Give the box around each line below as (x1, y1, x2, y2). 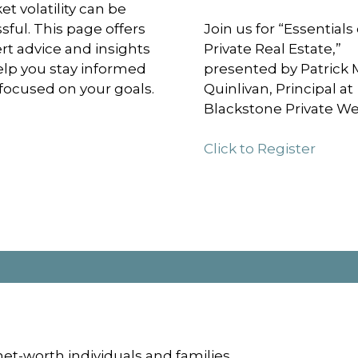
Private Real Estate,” (203, 40, 341, 57)
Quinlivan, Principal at (203, 80, 353, 97)
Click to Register (203, 140, 316, 157)
